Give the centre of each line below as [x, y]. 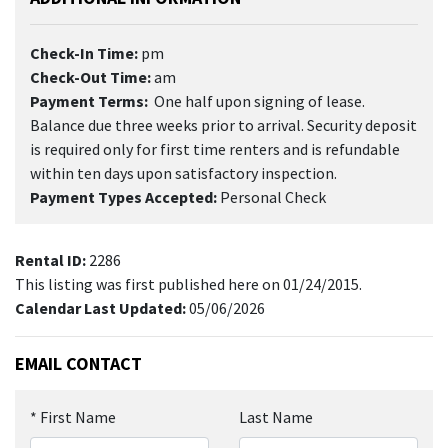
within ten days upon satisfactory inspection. [183, 172]
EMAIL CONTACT [78, 363]
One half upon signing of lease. [256, 100]
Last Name [276, 416]
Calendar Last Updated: [102, 307]
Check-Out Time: [90, 76]
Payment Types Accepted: [123, 196]
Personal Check [271, 196]
